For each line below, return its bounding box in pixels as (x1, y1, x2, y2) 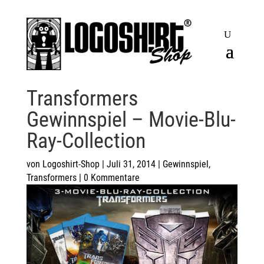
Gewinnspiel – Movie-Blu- (26, 107, 236, 133)
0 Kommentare (83, 172, 140, 184)
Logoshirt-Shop (42, 159, 100, 170)
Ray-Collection (26, 128, 146, 154)
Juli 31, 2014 (106, 159, 156, 170)
